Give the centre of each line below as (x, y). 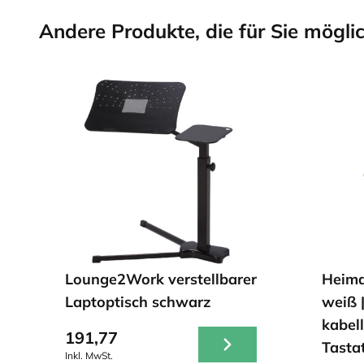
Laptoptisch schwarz (138, 302)
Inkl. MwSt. (89, 355)
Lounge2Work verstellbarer (161, 279)
